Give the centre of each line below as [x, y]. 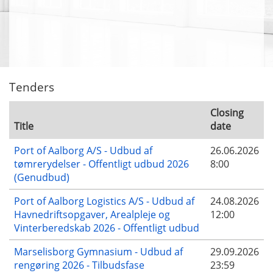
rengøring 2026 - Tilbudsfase [79, 265]
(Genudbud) [42, 177]
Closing [227, 112]
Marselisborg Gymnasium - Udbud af [98, 251]
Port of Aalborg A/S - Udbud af [83, 150]
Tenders [32, 87]
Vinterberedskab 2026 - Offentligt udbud [107, 228]
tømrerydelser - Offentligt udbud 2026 [101, 164]
